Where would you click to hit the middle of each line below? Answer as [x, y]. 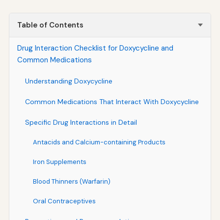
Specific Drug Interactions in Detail [81, 122]
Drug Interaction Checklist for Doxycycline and [95, 48]
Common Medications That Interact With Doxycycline [112, 101]
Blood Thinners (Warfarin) [71, 181]
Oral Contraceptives [64, 201]
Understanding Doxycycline [69, 81]
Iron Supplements [59, 162]
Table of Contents [50, 25]
